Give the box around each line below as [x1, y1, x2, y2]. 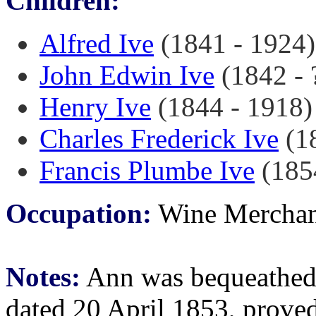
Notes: [6, 262, 80, 292]
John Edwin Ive [39, 60, 214, 90]
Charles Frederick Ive [39, 123, 279, 154]
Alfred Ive [39, 28, 154, 59]
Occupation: [6, 198, 152, 229]
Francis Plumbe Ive [39, 155, 255, 186]
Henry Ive [39, 92, 151, 122]
